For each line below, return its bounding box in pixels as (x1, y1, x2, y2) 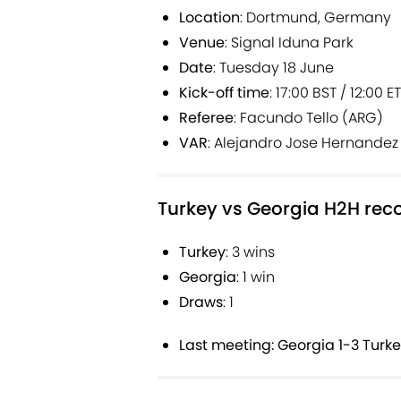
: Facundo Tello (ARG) (234, 107, 383, 129)
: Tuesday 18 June (213, 57, 334, 79)
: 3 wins (226, 242, 275, 263)
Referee (179, 107, 234, 129)
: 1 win (236, 267, 275, 288)
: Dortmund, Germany (240, 7, 391, 29)
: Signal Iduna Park (225, 32, 354, 54)
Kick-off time (179, 82, 269, 104)
